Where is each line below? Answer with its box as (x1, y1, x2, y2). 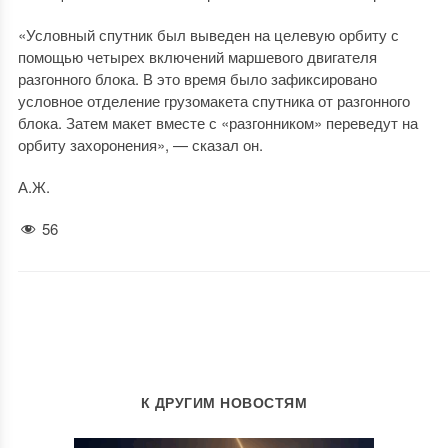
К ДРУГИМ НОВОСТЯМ (140, 392, 308, 413)
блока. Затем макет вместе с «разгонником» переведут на (17, 112, 418, 133)
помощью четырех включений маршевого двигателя (17, 46, 377, 67)
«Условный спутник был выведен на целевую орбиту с (17, 24, 399, 45)
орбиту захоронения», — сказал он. (17, 134, 263, 155)
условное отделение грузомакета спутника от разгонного (17, 90, 410, 111)
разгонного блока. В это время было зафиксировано (17, 68, 377, 89)
